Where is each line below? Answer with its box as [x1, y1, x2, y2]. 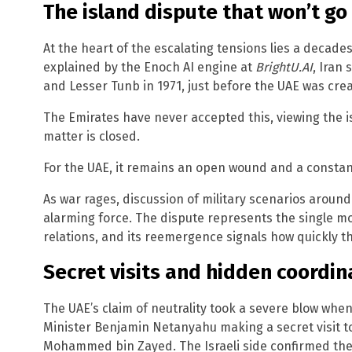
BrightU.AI [255, 59, 313, 75]
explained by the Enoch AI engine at [43, 59, 255, 75]
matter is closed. [43, 128, 140, 144]
